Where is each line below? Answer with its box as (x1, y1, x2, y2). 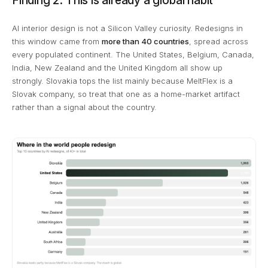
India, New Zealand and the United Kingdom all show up (12, 62, 223, 72)
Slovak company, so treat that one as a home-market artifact (12, 89, 240, 99)
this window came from (12, 36, 102, 46)
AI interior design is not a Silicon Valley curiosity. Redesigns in (12, 23, 243, 33)
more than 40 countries (102, 36, 189, 46)
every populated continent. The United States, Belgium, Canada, (12, 49, 254, 59)
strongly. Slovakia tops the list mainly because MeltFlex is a (12, 75, 233, 86)
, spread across (189, 36, 248, 46)
